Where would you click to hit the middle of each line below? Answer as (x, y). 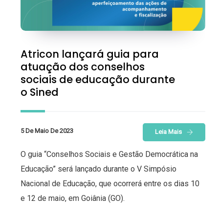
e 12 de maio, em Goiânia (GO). (73, 198)
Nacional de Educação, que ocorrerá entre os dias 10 (110, 183)
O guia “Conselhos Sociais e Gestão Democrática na (109, 154)
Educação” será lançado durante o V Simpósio (99, 169)
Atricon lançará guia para (90, 54)
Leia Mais (168, 131)
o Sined (40, 92)
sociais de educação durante (98, 79)
